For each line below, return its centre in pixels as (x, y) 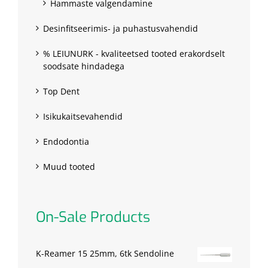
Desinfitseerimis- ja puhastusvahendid (121, 29)
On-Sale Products (93, 217)
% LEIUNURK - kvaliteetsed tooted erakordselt (134, 54)
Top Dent (61, 92)
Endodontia (66, 142)
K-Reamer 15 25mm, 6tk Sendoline (105, 254)
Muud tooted (69, 167)
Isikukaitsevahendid (83, 117)
